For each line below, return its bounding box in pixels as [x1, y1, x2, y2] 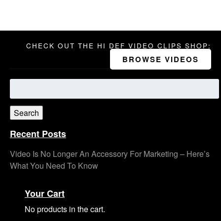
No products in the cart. [25, 203, 105, 215]
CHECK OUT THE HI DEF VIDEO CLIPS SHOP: [26, 40, 211, 50]
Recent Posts [10, 127, 66, 140]
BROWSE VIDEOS [122, 53, 199, 65]
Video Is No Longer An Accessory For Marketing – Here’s [10, 147, 210, 159]
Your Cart [25, 186, 65, 200]
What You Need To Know [10, 159, 98, 171]
